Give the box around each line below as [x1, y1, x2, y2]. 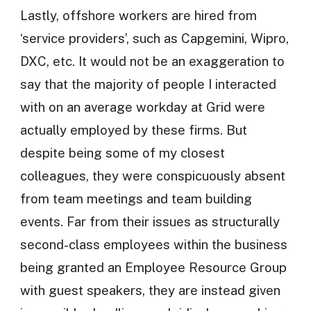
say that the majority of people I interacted [19, 76, 276, 92]
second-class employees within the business [19, 237, 287, 253]
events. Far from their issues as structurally [19, 214, 280, 230]
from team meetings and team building [19, 191, 252, 207]
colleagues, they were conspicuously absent [19, 168, 285, 184]
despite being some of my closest [19, 145, 225, 161]
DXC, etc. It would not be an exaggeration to [19, 53, 285, 69]
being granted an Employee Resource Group [19, 260, 287, 276]
